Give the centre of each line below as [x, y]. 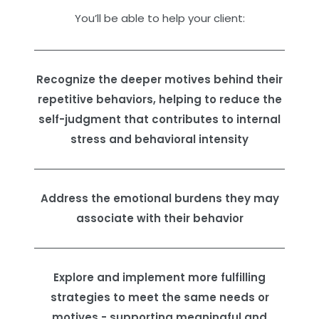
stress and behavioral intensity [159, 139]
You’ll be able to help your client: [159, 18]
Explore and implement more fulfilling [159, 277]
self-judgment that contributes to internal [159, 119]
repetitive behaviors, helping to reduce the [159, 99]
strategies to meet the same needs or [159, 297]
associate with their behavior [159, 218]
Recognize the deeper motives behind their [159, 79]
